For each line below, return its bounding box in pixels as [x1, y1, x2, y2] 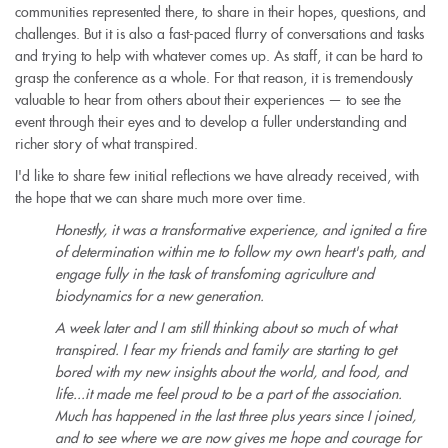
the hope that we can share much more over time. [15, 190, 306, 205]
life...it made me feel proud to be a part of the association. [55, 386, 402, 401]
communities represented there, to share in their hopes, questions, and [15, 4, 426, 19]
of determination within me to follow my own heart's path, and [55, 244, 424, 259]
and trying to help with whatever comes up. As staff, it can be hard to [15, 48, 423, 63]
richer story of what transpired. [15, 136, 202, 151]
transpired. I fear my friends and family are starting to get [55, 342, 396, 357]
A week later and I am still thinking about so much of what [55, 320, 396, 335]
